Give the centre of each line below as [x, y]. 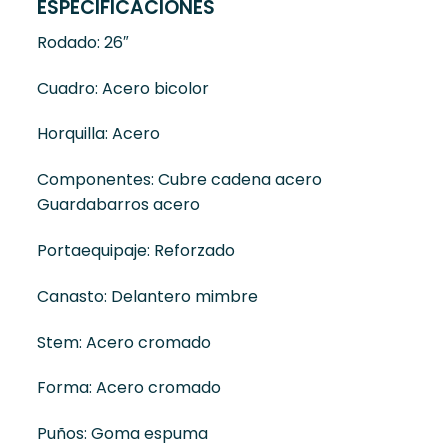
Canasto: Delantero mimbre [147, 296]
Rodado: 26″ [82, 42]
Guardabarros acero [118, 205]
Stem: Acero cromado [123, 342]
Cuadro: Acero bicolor [122, 88]
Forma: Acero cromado [128, 388]
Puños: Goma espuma [122, 434]
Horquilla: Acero [98, 134]
